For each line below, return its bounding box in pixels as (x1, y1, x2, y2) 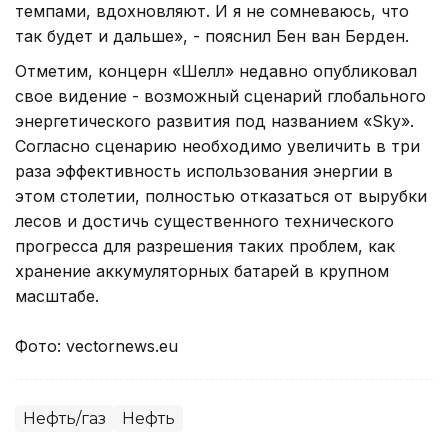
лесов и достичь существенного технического (15, 210, 394, 231)
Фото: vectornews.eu (15, 335, 178, 356)
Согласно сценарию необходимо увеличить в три (15, 135, 420, 156)
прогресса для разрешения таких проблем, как (15, 235, 395, 256)
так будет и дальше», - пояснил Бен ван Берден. (15, 25, 409, 46)
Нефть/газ (23, 408, 106, 428)
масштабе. (15, 285, 104, 306)
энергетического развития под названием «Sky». (15, 110, 414, 131)
